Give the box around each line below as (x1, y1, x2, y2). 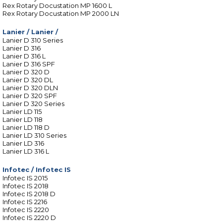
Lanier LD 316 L (2, 147, 49, 156)
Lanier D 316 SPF (2, 60, 55, 68)
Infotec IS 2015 (2, 174, 48, 182)
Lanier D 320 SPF (2, 92, 57, 100)
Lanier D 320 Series (2, 100, 64, 108)
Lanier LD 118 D (2, 123, 50, 132)
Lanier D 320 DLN (2, 84, 58, 92)
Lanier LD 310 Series (2, 131, 66, 140)
